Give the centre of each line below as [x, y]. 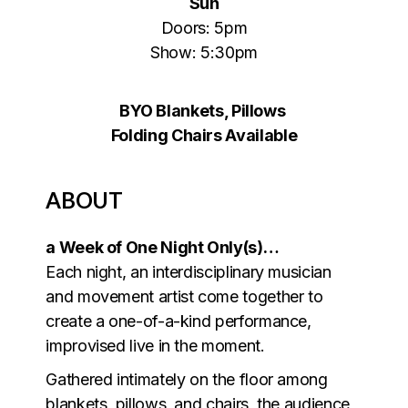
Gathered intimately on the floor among [187, 379]
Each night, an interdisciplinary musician [189, 271]
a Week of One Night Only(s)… [163, 247]
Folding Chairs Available [204, 135]
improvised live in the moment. [155, 345]
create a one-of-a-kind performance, [178, 321]
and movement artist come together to [184, 296]
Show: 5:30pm [204, 52]
